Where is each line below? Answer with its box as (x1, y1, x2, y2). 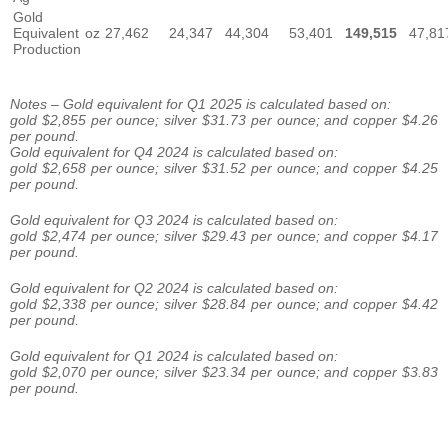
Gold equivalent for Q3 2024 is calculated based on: (10, 212, 338, 229)
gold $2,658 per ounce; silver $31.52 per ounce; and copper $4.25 (10, 160, 438, 177)
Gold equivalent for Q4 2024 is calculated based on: (10, 144, 338, 161)
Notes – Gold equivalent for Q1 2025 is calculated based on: (10, 96, 391, 113)
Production (13, 41, 81, 58)
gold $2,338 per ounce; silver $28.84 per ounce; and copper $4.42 (10, 296, 438, 313)
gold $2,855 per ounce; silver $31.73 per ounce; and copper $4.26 (10, 112, 438, 129)
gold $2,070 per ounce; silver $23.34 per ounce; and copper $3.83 (10, 364, 438, 381)
